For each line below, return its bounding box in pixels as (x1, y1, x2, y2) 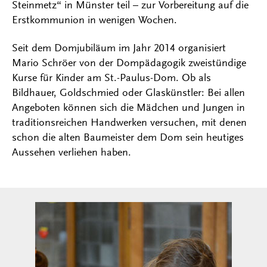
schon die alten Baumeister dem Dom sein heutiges (12, 131, 244, 144)
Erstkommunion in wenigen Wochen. (12, 14, 180, 26)
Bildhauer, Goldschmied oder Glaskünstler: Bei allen (12, 86, 245, 99)
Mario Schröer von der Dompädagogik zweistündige (12, 57, 246, 69)
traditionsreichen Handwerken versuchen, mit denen (12, 116, 247, 129)
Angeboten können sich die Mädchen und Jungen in (12, 101, 245, 114)
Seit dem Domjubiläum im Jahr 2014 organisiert (12, 42, 226, 54)
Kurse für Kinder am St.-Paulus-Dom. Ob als (12, 72, 211, 84)
